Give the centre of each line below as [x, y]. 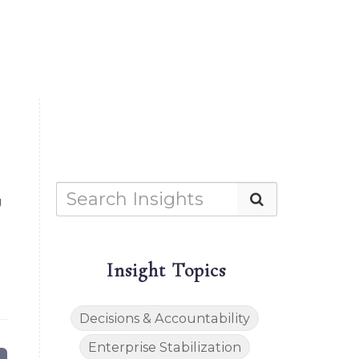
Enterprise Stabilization [165, 347]
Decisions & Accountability [165, 319]
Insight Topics [167, 271]
